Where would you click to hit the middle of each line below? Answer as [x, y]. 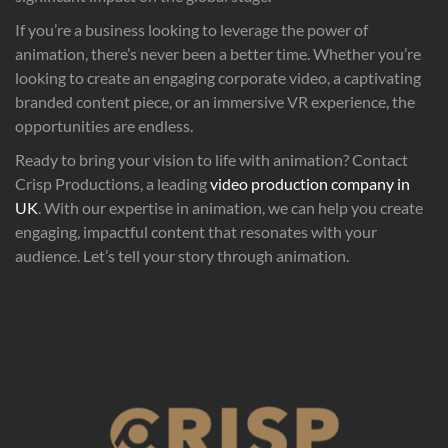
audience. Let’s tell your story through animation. [182, 255]
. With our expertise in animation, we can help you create [230, 207]
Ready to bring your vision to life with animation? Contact [211, 159]
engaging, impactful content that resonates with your [196, 231]
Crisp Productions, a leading [112, 183]
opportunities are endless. [104, 125]
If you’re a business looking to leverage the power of [191, 29]
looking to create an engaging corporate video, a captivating [218, 77]
